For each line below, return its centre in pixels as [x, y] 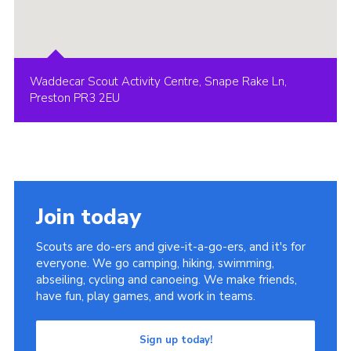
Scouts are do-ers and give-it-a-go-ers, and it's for [170, 246]
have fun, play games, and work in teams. [145, 296]
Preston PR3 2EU [74, 98]
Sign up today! [175, 340]
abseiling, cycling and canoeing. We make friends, [166, 279]
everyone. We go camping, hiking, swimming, [155, 263]
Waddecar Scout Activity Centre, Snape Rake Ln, [158, 81]
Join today [88, 217]
